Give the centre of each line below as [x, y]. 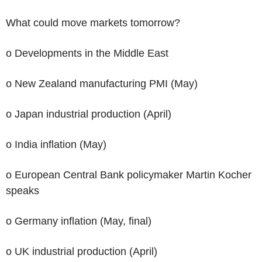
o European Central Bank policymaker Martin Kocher [129, 175]
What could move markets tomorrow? [93, 23]
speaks [23, 190]
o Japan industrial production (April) [89, 114]
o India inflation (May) [56, 144]
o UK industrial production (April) [82, 251]
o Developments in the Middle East [87, 53]
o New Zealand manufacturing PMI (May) [102, 83]
